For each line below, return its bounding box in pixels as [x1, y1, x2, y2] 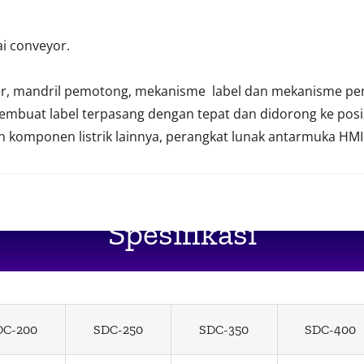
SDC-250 [93, 322, 143, 338]
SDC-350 [199, 322, 249, 338]
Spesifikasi [107, 214, 257, 253]
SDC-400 [305, 322, 357, 338]
